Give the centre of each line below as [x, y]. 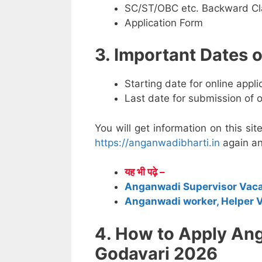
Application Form [164, 23]
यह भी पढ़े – [145, 172]
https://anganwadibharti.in [157, 142]
